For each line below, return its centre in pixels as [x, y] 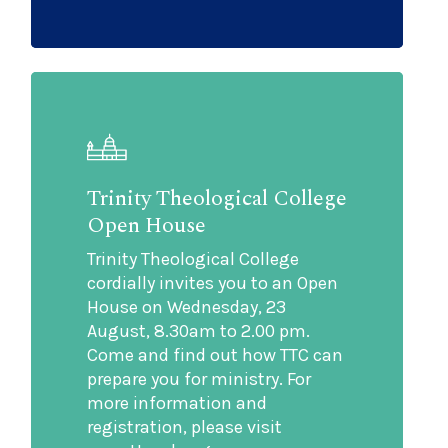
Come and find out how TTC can [215, 355]
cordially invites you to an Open [213, 283]
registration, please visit [185, 427]
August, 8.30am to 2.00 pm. [199, 331]
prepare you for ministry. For [199, 379]
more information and [177, 403]
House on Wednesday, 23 [187, 307]
